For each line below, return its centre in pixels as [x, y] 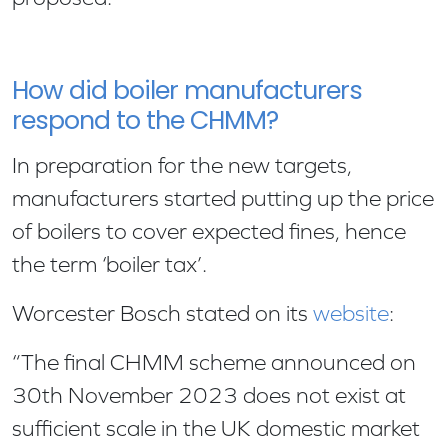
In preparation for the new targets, [182, 165]
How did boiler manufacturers [187, 92]
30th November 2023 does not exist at [209, 395]
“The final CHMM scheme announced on [214, 362]
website [351, 313]
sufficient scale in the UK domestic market [216, 428]
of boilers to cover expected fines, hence [209, 231]
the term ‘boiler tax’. [112, 264]
